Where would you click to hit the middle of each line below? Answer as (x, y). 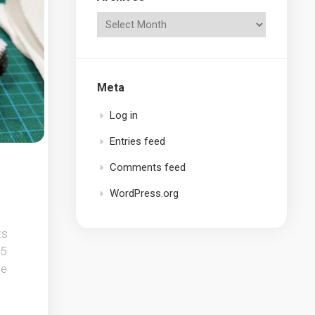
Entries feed (137, 141)
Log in (124, 115)
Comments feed (148, 167)
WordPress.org (144, 193)
